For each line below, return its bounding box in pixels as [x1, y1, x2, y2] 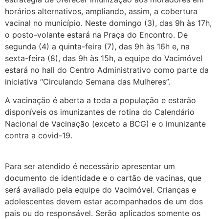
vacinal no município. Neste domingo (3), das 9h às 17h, [5, 18, 212, 28]
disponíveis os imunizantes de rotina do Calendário [5, 107, 195, 117]
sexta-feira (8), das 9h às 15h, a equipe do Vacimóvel [5, 53, 202, 63]
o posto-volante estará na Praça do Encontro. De [5, 29, 188, 40]
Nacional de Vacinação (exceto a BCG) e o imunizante [5, 119, 206, 129]
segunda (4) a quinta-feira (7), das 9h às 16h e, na [5, 41, 190, 51]
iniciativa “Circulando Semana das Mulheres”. [5, 76, 170, 87]
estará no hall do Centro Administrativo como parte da [5, 65, 209, 75]
